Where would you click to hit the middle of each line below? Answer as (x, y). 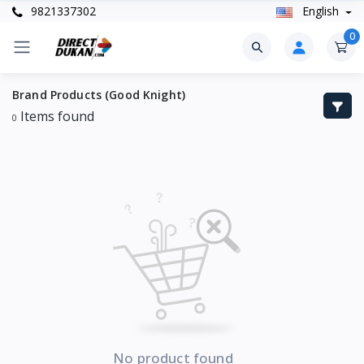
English (320, 11)
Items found (56, 116)
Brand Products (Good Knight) (99, 94)
